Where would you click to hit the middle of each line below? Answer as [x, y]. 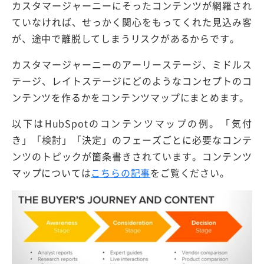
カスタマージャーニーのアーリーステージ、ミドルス [132, 65]
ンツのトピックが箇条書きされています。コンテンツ [132, 156]
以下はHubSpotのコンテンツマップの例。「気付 [132, 123]
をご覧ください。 [190, 173]
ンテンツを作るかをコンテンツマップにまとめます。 [131, 98]
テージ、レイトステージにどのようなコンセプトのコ [132, 81]
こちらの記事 [121, 173]
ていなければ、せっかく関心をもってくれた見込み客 [132, 22]
